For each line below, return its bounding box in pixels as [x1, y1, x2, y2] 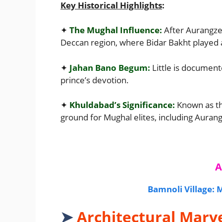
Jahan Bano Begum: [69, 61, 150, 73]
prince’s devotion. [60, 74, 133, 86]
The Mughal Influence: [69, 24, 162, 36]
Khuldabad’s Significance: [69, 99, 175, 111]
